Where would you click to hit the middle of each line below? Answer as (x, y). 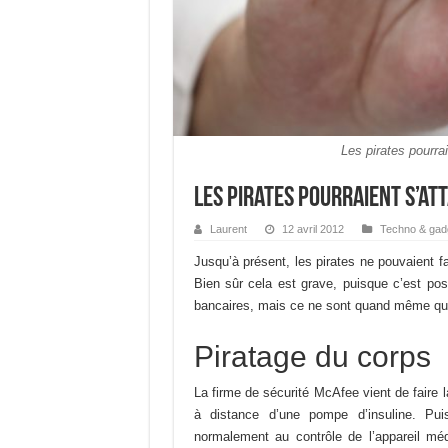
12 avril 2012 (312, 229)
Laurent (228, 229)
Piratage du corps (312, 356)
